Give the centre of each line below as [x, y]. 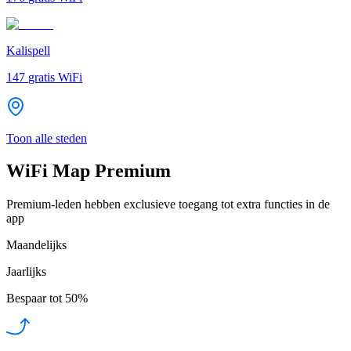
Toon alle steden [47, 138]
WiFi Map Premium [89, 171]
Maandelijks [36, 245]
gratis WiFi [55, 77]
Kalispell [28, 50]
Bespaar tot [34, 299]
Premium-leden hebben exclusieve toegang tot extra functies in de [168, 204]
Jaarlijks [26, 272]
